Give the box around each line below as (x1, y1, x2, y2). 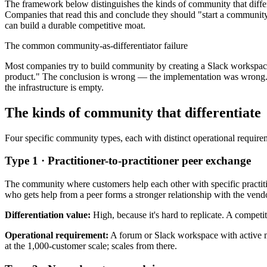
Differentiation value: (5, 210, 91, 221)
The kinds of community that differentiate (5, 104, 261, 120)
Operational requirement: (5, 230, 108, 241)
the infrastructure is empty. (5, 82, 104, 92)
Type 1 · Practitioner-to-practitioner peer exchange (5, 154, 251, 167)
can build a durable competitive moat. (5, 20, 145, 30)
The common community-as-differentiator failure (5, 40, 188, 51)
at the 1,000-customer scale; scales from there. (5, 241, 177, 252)
